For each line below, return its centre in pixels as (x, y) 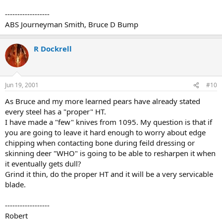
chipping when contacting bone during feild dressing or (100, 143)
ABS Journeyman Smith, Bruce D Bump (72, 24)
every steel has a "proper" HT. (55, 111)
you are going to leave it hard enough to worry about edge (105, 132)
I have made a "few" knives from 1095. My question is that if (109, 122)
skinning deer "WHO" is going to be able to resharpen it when (110, 153)
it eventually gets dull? (43, 164)
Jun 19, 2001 (22, 85)
